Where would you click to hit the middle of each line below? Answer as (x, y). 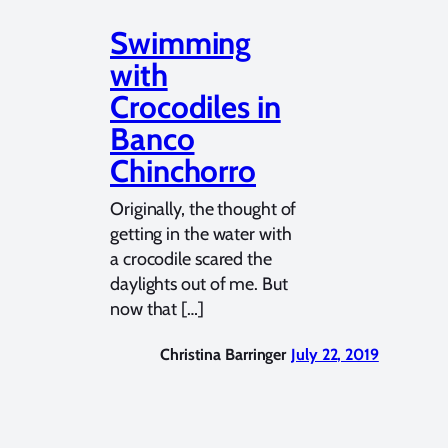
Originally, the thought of (203, 209)
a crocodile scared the (191, 259)
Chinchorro (183, 171)
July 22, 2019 (335, 354)
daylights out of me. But (199, 284)
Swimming (181, 43)
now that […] (157, 309)
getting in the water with (201, 234)
